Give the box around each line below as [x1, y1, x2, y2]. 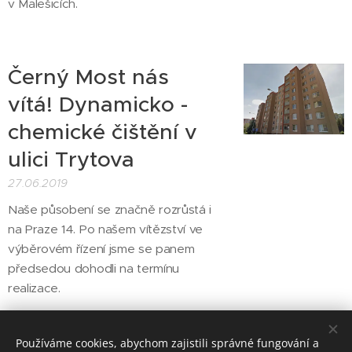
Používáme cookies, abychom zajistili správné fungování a [16, 335, 319, 350]
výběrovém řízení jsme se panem [8, 241, 195, 256]
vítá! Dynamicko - [8, 91, 188, 118]
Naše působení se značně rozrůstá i [8, 202, 212, 217]
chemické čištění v [8, 119, 197, 145]
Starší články [8, 328, 85, 344]
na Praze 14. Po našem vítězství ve [8, 222, 203, 236]
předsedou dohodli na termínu [8, 261, 180, 276]
